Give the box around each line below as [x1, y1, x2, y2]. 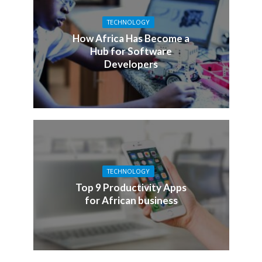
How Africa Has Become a [73, 32, 189, 45]
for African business [84, 194, 178, 206]
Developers [104, 58, 158, 71]
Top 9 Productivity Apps [75, 181, 187, 194]
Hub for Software [90, 45, 172, 58]
